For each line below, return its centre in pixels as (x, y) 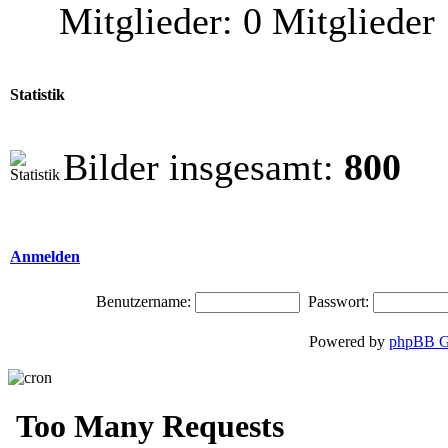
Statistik (37, 95)
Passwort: (338, 301)
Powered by (349, 341)
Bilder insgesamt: (203, 167)
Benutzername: (143, 301)
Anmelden (45, 257)
